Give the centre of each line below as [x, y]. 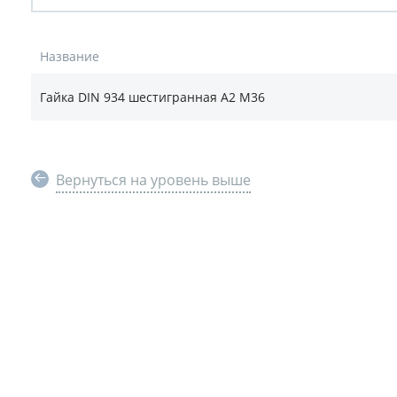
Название [70, 56]
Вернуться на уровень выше [153, 180]
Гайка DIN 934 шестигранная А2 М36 [152, 97]
